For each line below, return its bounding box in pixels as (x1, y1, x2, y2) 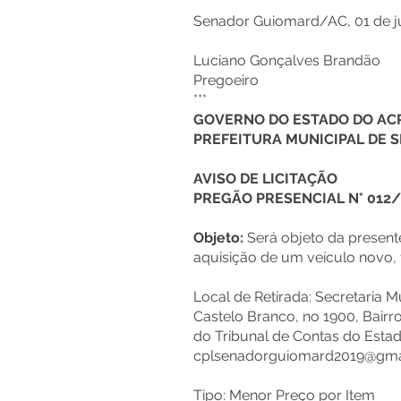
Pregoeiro (193, 72, 259, 89)
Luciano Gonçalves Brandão (193, 52, 380, 69)
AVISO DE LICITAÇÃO (193, 170, 337, 187)
